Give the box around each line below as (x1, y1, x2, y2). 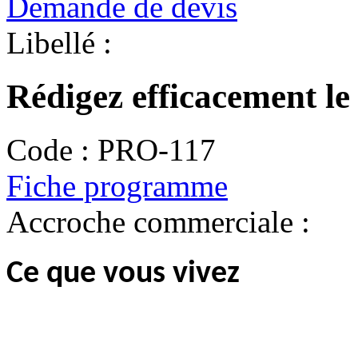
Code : (6, 133, 89, 167)
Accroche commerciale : (6, 205, 310, 239)
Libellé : (6, 26, 112, 61)
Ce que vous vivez (6, 257, 240, 290)
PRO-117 (97, 133, 216, 167)
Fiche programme (6, 169, 228, 203)
